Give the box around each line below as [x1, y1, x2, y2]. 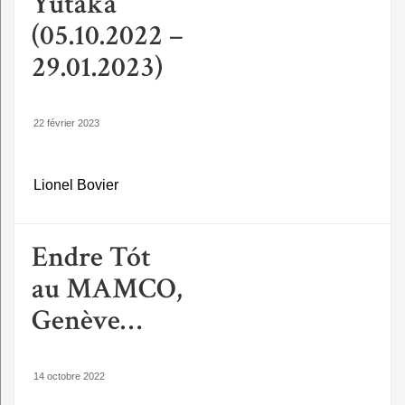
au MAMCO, [32, 269, 183, 307]
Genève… [32, 301, 142, 339]
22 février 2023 [33, 118, 99, 129]
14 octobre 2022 [33, 370, 105, 381]
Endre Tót [32, 238, 151, 276]
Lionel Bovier [33, 176, 118, 193]
